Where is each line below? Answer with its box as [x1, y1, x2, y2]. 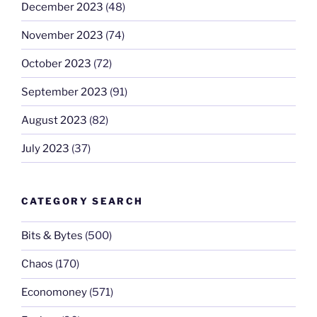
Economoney [21, 286, 87, 299]
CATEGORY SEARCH [21, 195, 144, 207]
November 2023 [21, 28, 103, 42]
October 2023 [21, 57, 91, 70]
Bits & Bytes [21, 229, 83, 243]
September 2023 [21, 85, 108, 98]
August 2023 [21, 113, 87, 127]
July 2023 [21, 142, 69, 155]
